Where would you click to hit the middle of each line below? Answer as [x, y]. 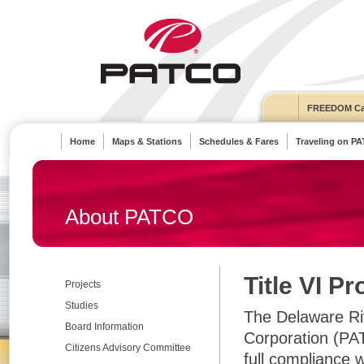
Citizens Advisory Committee [128, 348]
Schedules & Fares [239, 141]
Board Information [104, 327]
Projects [83, 284]
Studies [82, 305]
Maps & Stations [147, 141]
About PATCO [129, 217]
